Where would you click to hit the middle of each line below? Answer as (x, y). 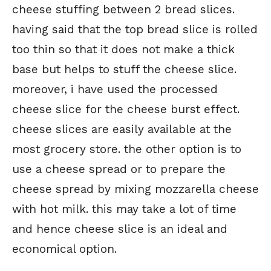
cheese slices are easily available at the (122, 129)
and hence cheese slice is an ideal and (120, 229)
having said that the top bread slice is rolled (135, 30)
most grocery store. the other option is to (127, 149)
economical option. (64, 249)
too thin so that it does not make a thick (123, 50)
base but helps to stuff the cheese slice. (124, 70)
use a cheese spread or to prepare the (119, 169)
